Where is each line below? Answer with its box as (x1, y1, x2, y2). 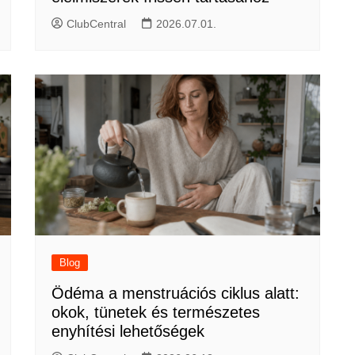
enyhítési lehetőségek (52, 322, 204, 340)
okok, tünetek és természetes (52, 303, 260, 321)
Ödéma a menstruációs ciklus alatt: (52, 284, 300, 302)
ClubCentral (67, 17, 126, 31)
